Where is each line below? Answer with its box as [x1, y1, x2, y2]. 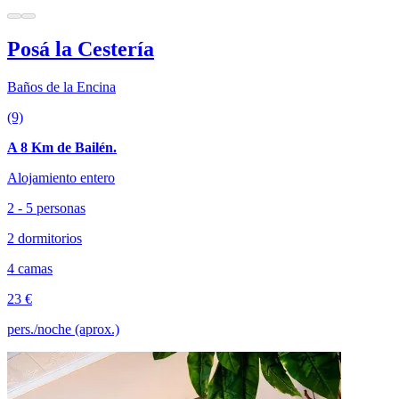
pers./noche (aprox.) [7, 321, 119, 337]
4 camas [7, 260, 53, 276]
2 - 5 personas [7, 199, 85, 216]
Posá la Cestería [7, 37, 154, 61]
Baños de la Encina [7, 78, 116, 94]
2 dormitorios [7, 230, 82, 246]
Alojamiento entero [7, 169, 115, 185]
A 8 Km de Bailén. [7, 139, 117, 155]
